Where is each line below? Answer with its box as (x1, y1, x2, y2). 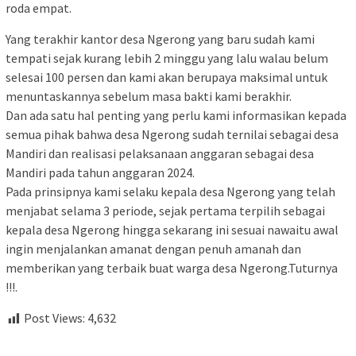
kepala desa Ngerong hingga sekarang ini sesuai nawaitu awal (6, 222, 339, 238)
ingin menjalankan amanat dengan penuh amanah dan (6, 241, 301, 257)
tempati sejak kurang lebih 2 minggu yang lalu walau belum (6, 50, 328, 67)
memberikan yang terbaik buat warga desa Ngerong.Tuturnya (6, 260, 338, 277)
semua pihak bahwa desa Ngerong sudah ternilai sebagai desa (6, 126, 339, 143)
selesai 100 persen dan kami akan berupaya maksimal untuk (6, 69, 327, 86)
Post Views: (24, 310, 85, 327)
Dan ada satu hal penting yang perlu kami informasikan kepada (6, 107, 346, 124)
